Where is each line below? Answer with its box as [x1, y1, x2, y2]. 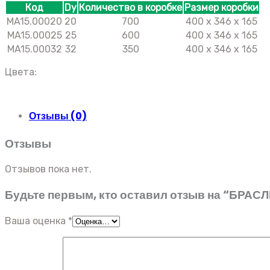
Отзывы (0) [29, 108, 87, 123]
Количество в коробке [79, 1, 182, 13]
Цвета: [5, 66, 39, 78]
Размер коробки [184, 1, 259, 13]
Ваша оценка [5, 215, 68, 227]
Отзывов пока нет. [5, 163, 92, 175]
